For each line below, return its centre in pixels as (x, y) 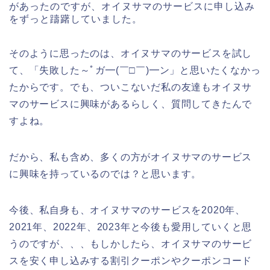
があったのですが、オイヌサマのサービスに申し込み (132, 7)
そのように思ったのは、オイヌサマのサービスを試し (131, 54)
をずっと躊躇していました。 (76, 19)
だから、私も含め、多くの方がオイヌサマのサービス (131, 157)
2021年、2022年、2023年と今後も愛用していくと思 (131, 227)
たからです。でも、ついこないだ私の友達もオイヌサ (131, 87)
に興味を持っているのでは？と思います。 (105, 174)
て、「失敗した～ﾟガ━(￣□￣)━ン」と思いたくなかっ (135, 71)
